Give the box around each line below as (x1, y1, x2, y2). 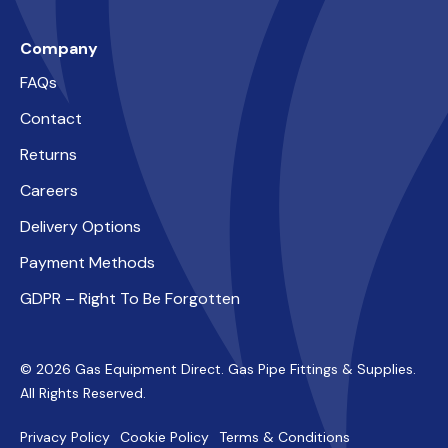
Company (20, 37, 98, 59)
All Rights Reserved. (20, 383, 146, 402)
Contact (20, 107, 82, 129)
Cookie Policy (120, 427, 209, 446)
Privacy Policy (20, 427, 110, 446)
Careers (20, 179, 78, 201)
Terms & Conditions (219, 427, 350, 446)
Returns (20, 143, 77, 165)
